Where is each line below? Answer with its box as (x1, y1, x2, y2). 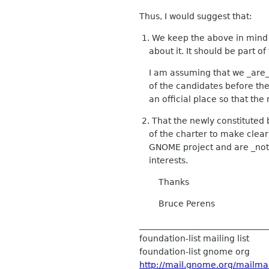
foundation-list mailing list (139, 234, 249, 244)
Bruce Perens (139, 199, 215, 209)
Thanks (139, 177, 189, 187)
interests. (139, 156, 188, 166)
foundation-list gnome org (139, 247, 250, 257)
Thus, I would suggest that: (139, 11, 252, 22)
